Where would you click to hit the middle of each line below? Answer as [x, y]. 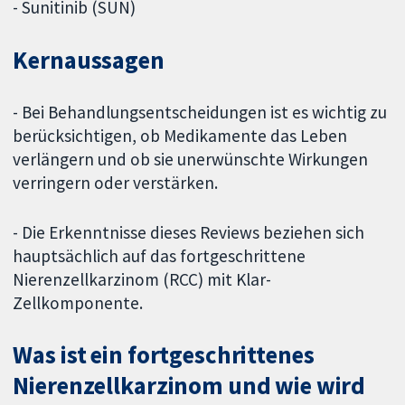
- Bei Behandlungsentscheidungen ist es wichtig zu [200, 112]
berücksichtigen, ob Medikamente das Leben [180, 135]
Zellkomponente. [78, 302]
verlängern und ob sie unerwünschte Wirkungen [191, 159]
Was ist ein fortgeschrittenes [164, 355]
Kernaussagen [89, 60]
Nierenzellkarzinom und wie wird [189, 386]
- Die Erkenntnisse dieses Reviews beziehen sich [189, 232]
